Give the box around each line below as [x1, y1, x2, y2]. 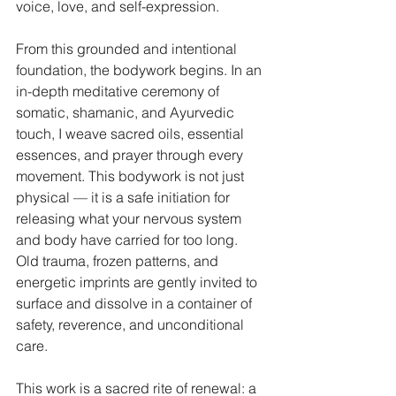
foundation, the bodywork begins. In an [16, 61, 265, 79]
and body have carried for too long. [16, 231, 241, 248]
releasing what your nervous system [16, 209, 245, 227]
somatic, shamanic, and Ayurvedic [16, 103, 238, 121]
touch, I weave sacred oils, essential [16, 125, 247, 142]
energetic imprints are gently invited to [16, 273, 261, 291]
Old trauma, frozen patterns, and [16, 252, 222, 270]
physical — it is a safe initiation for [16, 188, 233, 206]
